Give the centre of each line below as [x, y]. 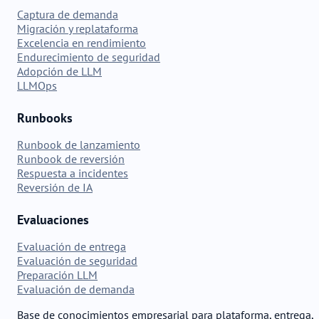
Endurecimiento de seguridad [89, 57]
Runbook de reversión [71, 158]
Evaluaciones [53, 219]
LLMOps [37, 85]
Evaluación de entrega [72, 246]
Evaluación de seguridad [77, 260]
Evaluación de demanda [76, 289]
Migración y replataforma [78, 28]
